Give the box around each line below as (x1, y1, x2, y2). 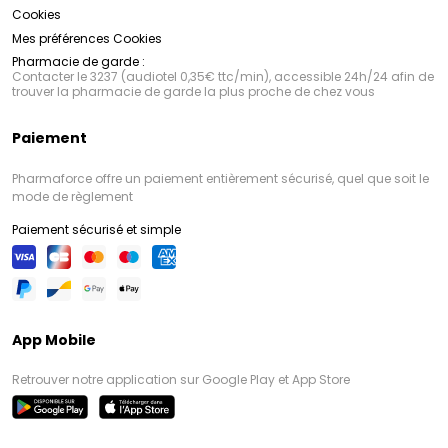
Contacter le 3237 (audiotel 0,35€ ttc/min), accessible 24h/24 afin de (12, 67, 434, 85)
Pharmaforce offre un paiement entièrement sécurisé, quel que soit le (12, 169, 429, 187)
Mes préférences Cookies (12, 29, 162, 47)
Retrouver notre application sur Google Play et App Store (12, 370, 350, 388)
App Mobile (12, 329, 96, 350)
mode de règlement (12, 187, 133, 205)
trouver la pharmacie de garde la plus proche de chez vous (12, 82, 375, 100)
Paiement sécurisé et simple (12, 220, 181, 238)
